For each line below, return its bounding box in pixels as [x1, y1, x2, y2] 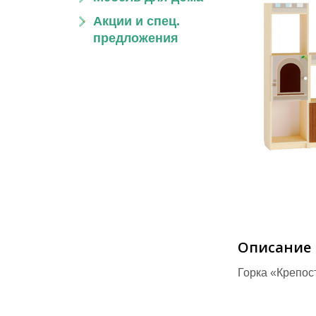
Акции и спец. [93, 14, 180, 28]
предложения [93, 31, 178, 45]
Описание [238, 238, 311, 257]
